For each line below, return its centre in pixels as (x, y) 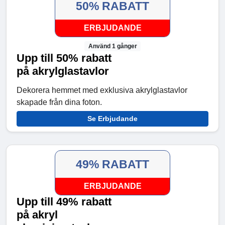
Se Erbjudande (113, 118)
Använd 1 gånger (113, 46)
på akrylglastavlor (63, 71)
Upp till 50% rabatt (64, 58)
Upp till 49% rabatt (64, 201)
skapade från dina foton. (59, 102)
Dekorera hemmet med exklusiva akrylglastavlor (102, 90)
